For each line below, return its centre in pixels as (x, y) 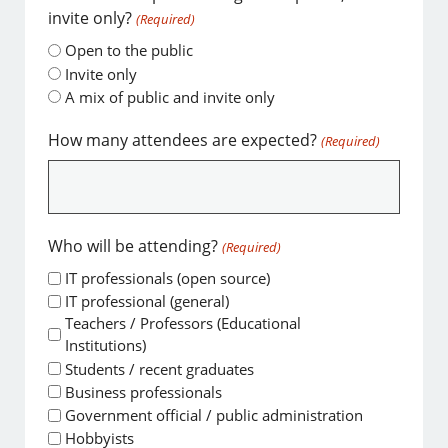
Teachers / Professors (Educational (183, 323)
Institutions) (106, 345)
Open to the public (129, 50)
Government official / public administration (214, 415)
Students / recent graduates (160, 368)
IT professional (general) (147, 301)
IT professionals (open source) (168, 278)
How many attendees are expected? (183, 139)
